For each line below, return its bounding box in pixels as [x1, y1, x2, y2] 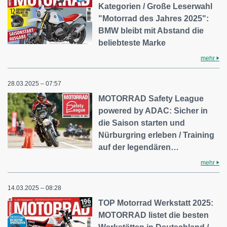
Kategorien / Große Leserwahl [98, 2, 213, 11]
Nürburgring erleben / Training [98, 131, 215, 139]
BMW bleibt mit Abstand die [98, 26, 204, 35]
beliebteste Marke [98, 39, 166, 47]
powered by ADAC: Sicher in [98, 106, 208, 115]
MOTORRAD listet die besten [98, 211, 209, 219]
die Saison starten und [98, 119, 185, 127]
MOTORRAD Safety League [98, 94, 204, 103]
